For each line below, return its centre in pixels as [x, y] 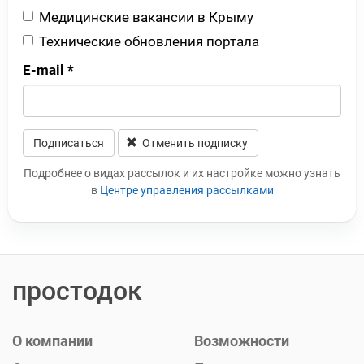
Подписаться [69, 143]
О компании [52, 340]
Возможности [242, 340]
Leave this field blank [89, 166]
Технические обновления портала [149, 41]
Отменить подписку [195, 143]
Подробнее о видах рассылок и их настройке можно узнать [182, 173]
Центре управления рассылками [186, 190]
